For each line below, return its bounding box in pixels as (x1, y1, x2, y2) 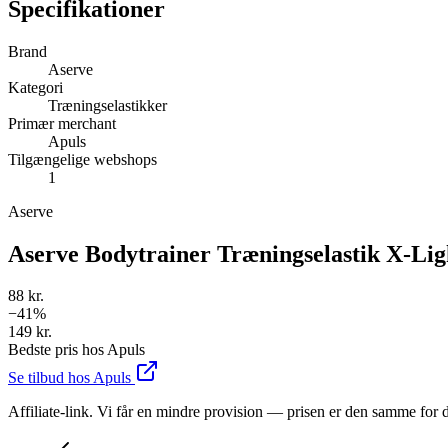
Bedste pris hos (8, 341, 107, 359)
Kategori (8, 78, 63, 96)
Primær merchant (8, 114, 116, 132)
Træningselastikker (48, 96, 167, 114)
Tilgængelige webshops (8, 150, 157, 168)
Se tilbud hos (8, 369, 93, 387)
